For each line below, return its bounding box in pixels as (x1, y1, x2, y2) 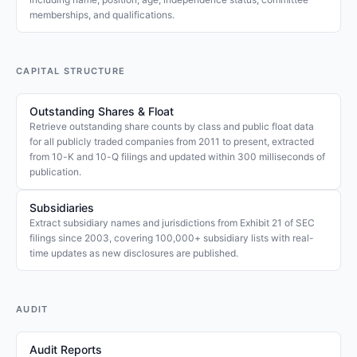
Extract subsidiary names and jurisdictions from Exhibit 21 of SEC (29, 217, 315, 229)
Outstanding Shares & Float (29, 104, 174, 118)
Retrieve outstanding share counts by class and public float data (29, 120, 314, 132)
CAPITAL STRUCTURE (16, 65, 126, 76)
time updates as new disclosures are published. (29, 247, 238, 259)
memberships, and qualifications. (29, 9, 175, 21)
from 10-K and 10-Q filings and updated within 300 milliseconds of (29, 151, 325, 163)
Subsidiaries (29, 201, 94, 214)
